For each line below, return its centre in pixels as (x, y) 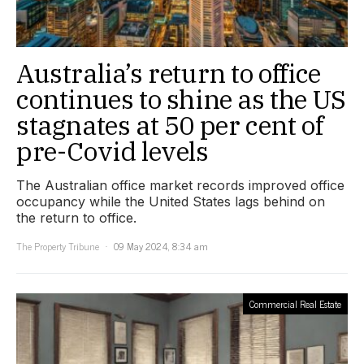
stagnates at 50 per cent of (170, 125)
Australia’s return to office (169, 73)
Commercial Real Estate (295, 303)
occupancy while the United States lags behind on (171, 201)
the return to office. (76, 217)
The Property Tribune (58, 246)
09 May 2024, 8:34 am (161, 246)
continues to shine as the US (181, 99)
